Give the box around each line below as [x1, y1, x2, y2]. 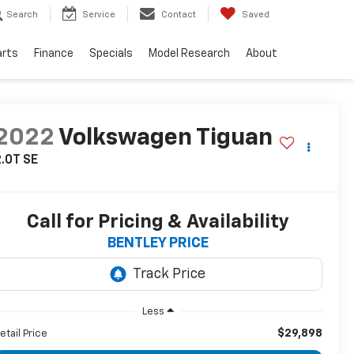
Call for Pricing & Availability [26, 213, 289, 232]
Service [82, 10, 115, 20]
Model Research [149, 48, 230, 60]
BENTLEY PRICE [107, 236, 209, 251]
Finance [34, 48, 73, 60]
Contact [161, 10, 196, 20]
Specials [89, 48, 133, 60]
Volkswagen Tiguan [58, 126, 273, 151]
